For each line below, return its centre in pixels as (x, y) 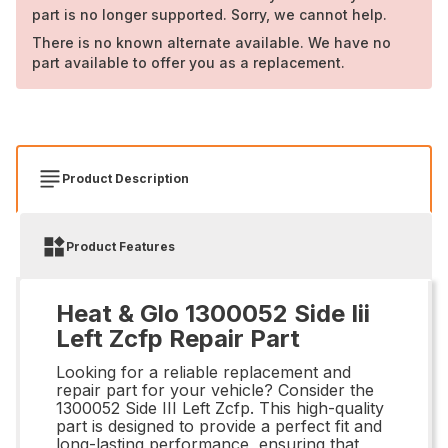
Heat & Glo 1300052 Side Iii (213, 313)
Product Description (125, 178)
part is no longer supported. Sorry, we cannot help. (209, 14)
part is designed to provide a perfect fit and (219, 425)
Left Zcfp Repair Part (178, 338)
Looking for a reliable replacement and (203, 371)
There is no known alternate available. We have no (211, 42)
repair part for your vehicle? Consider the (215, 389)
